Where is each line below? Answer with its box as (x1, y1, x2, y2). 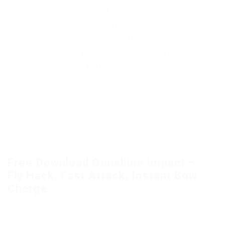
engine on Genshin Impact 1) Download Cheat (8, 20, 183, 30)
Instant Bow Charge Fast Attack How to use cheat (8, 6, 200, 16)
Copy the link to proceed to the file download (8, 201, 183, 211)
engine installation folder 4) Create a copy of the (8, 48, 196, 58)
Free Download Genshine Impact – (8, 156, 196, 169)
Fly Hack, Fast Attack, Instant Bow (8, 169, 198, 182)
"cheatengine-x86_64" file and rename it (8, 62, 164, 72)
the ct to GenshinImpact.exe (8, 131, 116, 141)
